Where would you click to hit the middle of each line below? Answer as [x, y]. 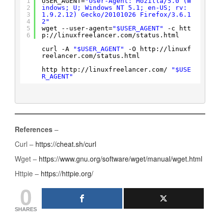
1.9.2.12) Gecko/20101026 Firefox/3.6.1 [116, 14]
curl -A [57, 49]
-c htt [179, 28]
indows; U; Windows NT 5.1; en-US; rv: [114, 8]
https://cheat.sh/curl [66, 144]
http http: [61, 69]
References [34, 129]
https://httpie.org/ [67, 173]
